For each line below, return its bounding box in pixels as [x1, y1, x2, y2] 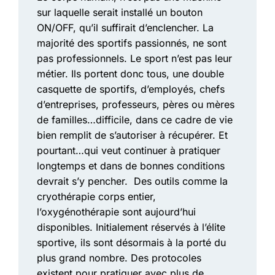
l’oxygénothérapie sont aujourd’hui [37, 206, 196, 219]
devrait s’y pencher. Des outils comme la [37, 175, 228, 188]
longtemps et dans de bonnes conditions [37, 160, 225, 172]
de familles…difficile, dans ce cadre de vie [37, 114, 233, 126]
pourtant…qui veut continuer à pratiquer [37, 144, 220, 157]
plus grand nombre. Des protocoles [37, 252, 201, 265]
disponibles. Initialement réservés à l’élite [37, 221, 225, 234]
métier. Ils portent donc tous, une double [37, 68, 224, 80]
